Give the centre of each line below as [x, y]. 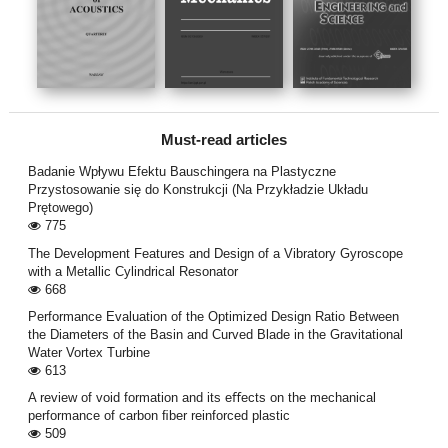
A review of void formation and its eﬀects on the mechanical [201, 398]
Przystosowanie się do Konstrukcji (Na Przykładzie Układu [197, 190]
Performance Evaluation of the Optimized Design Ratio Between [213, 316]
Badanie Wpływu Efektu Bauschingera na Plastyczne [181, 172]
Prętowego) [60, 208]
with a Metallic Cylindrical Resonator [132, 271]
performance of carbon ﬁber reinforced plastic [158, 416]
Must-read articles [224, 140]
